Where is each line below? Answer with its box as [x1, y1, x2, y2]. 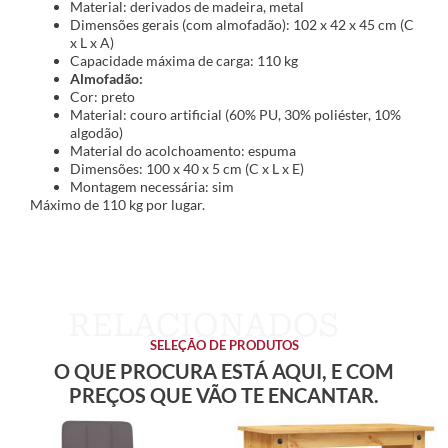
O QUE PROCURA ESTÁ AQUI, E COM [54, 358, 394, 383]
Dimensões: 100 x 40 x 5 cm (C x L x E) [70, 160, 304, 178]
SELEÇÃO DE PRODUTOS [149, 336, 299, 353]
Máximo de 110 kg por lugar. [30, 196, 205, 214]
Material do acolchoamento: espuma [70, 142, 296, 160]
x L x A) [70, 34, 114, 52]
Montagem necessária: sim [70, 178, 234, 196]
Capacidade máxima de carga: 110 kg [70, 52, 298, 70]
